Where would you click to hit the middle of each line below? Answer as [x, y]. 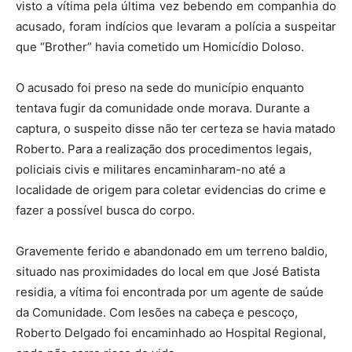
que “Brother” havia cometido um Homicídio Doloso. [160, 47]
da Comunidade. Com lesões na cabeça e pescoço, [157, 312]
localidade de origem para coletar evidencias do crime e [171, 190]
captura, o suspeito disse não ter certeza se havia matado [176, 128]
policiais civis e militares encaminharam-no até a [150, 169]
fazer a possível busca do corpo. [105, 210]
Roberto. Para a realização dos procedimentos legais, [164, 149]
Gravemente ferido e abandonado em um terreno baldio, [172, 251]
